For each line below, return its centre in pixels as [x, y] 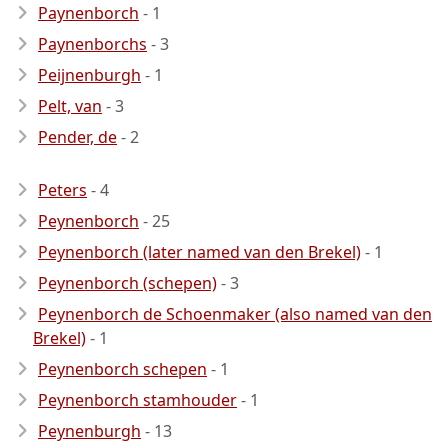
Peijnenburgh [89, 75]
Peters [62, 190]
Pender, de [77, 137]
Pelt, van [70, 106]
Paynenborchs [92, 44]
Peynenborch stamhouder [137, 400]
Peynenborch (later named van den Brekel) [199, 252]
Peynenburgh [89, 431]
